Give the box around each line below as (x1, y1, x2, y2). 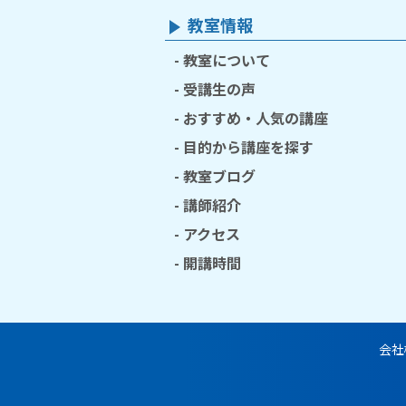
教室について (183, 49, 270, 71)
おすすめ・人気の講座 (183, 107, 328, 129)
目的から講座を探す (183, 136, 314, 158)
